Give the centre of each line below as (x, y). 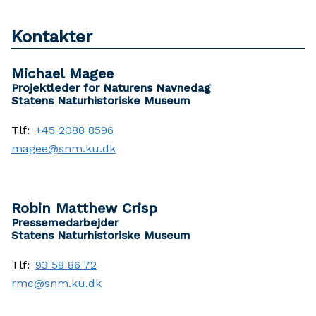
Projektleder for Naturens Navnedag (111, 87)
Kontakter (52, 36)
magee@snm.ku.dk (63, 148)
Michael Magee (62, 73)
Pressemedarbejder (65, 222)
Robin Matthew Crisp (84, 208)
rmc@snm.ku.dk (56, 283)
